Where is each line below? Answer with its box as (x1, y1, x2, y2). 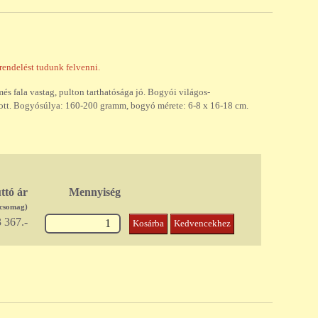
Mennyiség (69, 186, 121, 199)
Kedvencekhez (174, 219, 231, 229)
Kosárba (133, 219, 165, 229)
